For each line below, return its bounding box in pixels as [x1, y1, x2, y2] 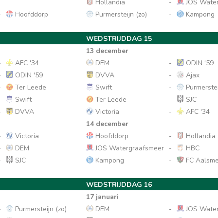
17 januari [86, 192, 119, 201]
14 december [86, 119, 129, 128]
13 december [86, 46, 129, 55]
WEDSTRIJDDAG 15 [86, 34, 152, 43]
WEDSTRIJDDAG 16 [86, 180, 152, 189]
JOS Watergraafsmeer [93, 144, 164, 153]
